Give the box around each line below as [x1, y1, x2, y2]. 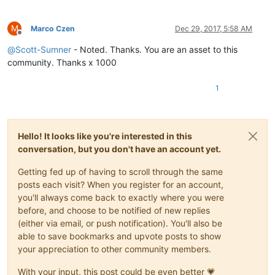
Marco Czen [31, 23, 75, 33]
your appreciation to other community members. [18, 243, 211, 254]
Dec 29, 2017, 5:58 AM [175, 23, 252, 33]
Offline [19, 32, 42, 42]
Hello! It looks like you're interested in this [18, 130, 192, 141]
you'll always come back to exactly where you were [18, 192, 224, 203]
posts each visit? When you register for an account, [18, 179, 223, 190]
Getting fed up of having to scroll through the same [18, 166, 223, 177]
